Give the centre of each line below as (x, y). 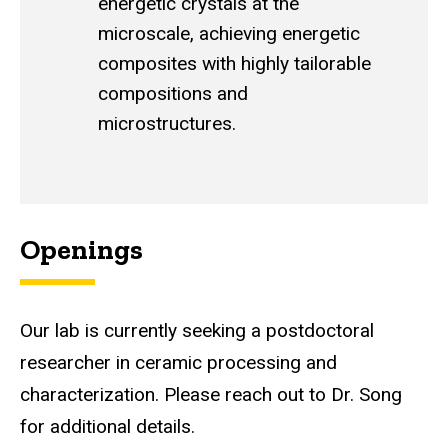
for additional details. (107, 426)
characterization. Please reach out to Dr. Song (211, 394)
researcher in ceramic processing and (178, 362)
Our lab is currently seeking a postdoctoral (197, 330)
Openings (81, 249)
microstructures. (169, 124)
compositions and (173, 94)
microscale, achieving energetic (229, 34)
